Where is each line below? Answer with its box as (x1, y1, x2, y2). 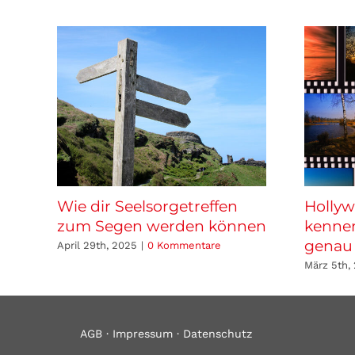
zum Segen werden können (57, 216, 266, 235)
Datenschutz (183, 326, 253, 340)
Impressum (113, 326, 173, 340)
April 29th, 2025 (57, 239, 137, 252)
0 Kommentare (147, 239, 221, 252)
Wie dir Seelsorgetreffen (57, 197, 238, 216)
